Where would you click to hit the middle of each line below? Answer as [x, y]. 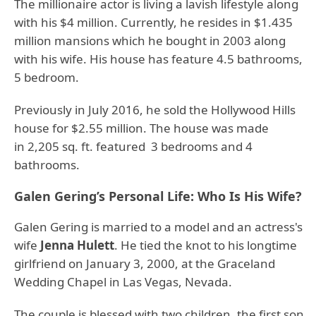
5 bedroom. [48, 77]
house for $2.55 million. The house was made [141, 128]
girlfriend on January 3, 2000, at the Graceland [145, 263]
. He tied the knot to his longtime [206, 245]
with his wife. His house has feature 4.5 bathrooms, [158, 59]
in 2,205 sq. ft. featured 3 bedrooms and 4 [133, 146]
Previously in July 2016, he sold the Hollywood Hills [155, 110]
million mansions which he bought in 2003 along [150, 41]
